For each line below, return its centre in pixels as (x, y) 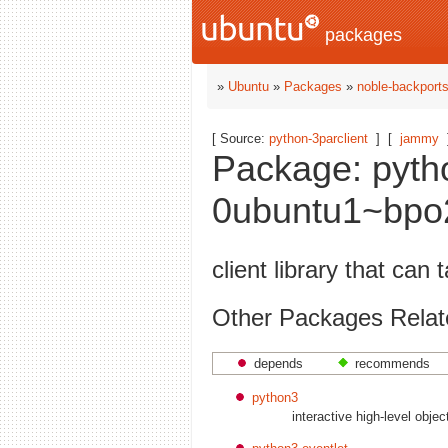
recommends (392, 363)
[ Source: (240, 138)
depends (278, 363)
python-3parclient (318, 138)
